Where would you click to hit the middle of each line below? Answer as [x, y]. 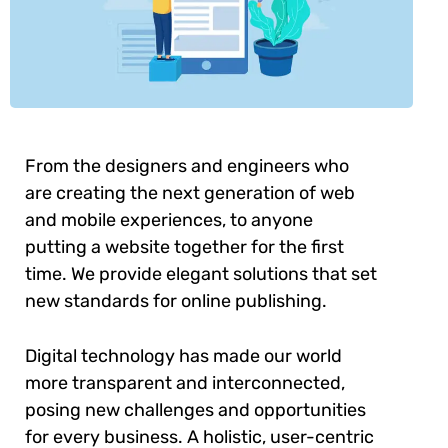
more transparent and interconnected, [185, 383]
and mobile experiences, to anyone [169, 220]
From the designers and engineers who [187, 166]
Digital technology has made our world [183, 356]
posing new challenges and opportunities [195, 410]
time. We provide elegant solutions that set [201, 274]
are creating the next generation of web [190, 193]
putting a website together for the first [184, 247]
